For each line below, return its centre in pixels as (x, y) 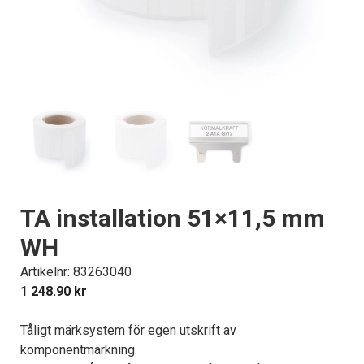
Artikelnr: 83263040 (76, 271)
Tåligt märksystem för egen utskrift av (128, 330)
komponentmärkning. (79, 349)
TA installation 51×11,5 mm (173, 218)
